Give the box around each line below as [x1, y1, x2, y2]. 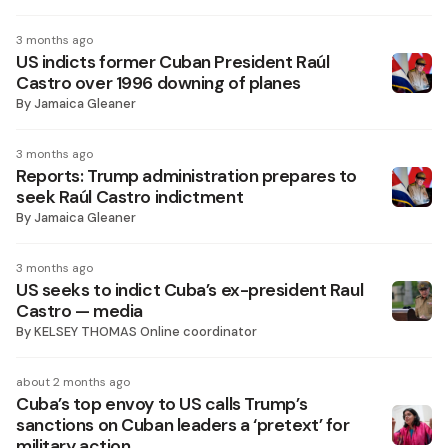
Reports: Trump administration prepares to [16, 165, 357, 187]
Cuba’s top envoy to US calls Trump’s [16, 393, 308, 415]
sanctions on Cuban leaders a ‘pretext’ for [16, 414, 350, 436]
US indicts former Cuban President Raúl [16, 51, 330, 73]
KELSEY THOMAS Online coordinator [34, 323, 257, 340]
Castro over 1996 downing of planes [16, 72, 302, 94]
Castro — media [16, 300, 143, 322]
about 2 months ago [16, 374, 130, 390]
